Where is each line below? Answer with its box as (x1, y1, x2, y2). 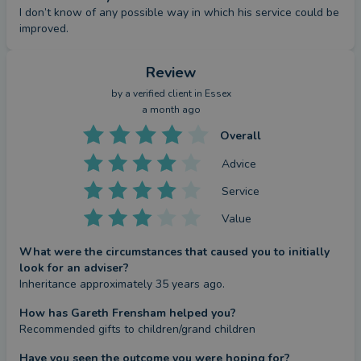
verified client (132, 87, 192, 100)
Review (146, 63, 196, 82)
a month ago (141, 103, 201, 116)
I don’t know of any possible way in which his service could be (19, 5, 339, 20)
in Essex (191, 87, 231, 100)
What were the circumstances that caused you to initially (19, 244, 330, 259)
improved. (19, 21, 68, 36)
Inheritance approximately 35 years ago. (19, 276, 225, 292)
